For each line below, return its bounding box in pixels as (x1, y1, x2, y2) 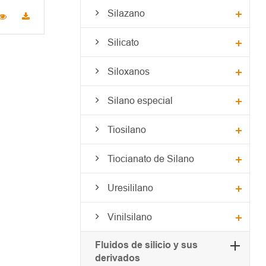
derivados (94, 252, 140, 264)
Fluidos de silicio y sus (94, 239, 198, 251)
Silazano (107, 7, 145, 18)
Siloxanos (107, 65, 150, 77)
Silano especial (107, 94, 173, 106)
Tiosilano (107, 123, 146, 135)
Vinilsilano (107, 211, 152, 222)
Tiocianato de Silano (107, 153, 194, 164)
